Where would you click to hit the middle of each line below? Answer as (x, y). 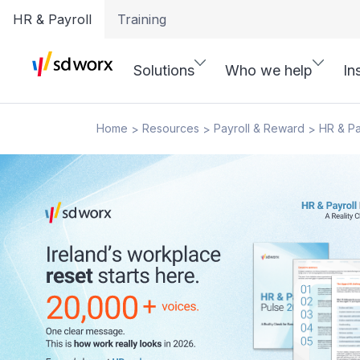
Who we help (269, 70)
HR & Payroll (52, 19)
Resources (171, 128)
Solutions (164, 70)
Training (142, 19)
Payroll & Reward (259, 128)
